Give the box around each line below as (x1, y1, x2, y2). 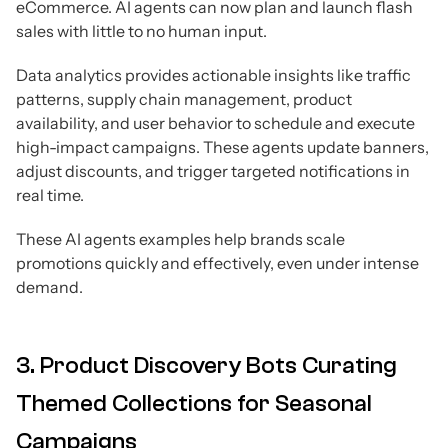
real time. (16, 184, 84, 205)
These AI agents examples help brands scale (16, 228, 345, 249)
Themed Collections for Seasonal (16, 389, 372, 417)
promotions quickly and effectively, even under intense (16, 252, 419, 273)
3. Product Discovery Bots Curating (16, 351, 397, 379)
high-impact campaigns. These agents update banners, (16, 136, 429, 157)
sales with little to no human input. (16, 20, 267, 41)
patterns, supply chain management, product (16, 88, 352, 109)
